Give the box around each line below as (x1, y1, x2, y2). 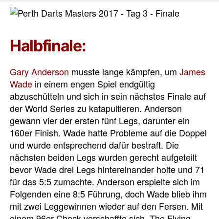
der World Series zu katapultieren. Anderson (10, 102, 182, 115)
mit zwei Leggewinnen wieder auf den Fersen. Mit (10, 199, 203, 213)
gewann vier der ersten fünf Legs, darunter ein (10, 114, 190, 127)
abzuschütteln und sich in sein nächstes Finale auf (10, 89, 206, 103)
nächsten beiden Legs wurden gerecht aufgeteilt (10, 151, 197, 164)
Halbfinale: (10, 36, 86, 56)
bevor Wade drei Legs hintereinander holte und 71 (10, 163, 205, 176)
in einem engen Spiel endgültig (32, 77, 155, 90)
